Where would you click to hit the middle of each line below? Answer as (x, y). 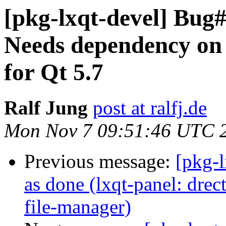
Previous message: (100, 161)
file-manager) (78, 207)
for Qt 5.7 (54, 72)
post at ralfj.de (150, 108)
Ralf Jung (46, 108)
